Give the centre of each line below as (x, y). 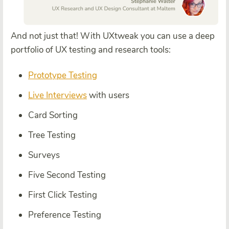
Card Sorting (53, 116)
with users (108, 96)
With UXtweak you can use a (137, 36)
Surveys (44, 155)
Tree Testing (52, 135)
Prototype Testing (63, 76)
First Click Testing (63, 195)
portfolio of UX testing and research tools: (91, 50)
